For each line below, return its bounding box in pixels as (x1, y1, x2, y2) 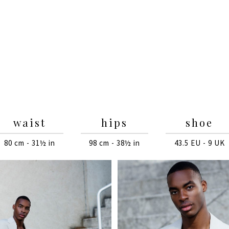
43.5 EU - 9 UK (174, 138, 225, 148)
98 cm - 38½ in (89, 138, 140, 148)
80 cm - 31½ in (4, 138, 55, 148)
